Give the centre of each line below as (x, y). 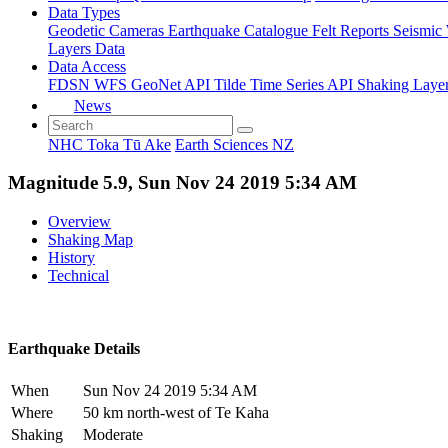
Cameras (138, 30)
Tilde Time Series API (285, 84)
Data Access (87, 66)
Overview (79, 221)
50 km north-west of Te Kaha (176, 413)
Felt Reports (352, 30)
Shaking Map (90, 239)
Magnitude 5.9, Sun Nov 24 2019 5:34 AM (182, 183)
